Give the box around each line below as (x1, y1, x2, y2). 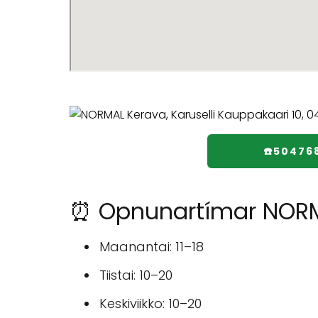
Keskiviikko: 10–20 (99, 295, 202, 312)
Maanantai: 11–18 (99, 238, 204, 256)
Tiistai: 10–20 (99, 266, 172, 284)
